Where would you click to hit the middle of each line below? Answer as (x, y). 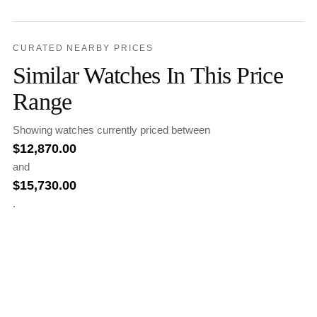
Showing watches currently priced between (111, 130)
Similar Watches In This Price (148, 75)
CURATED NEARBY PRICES (83, 48)
